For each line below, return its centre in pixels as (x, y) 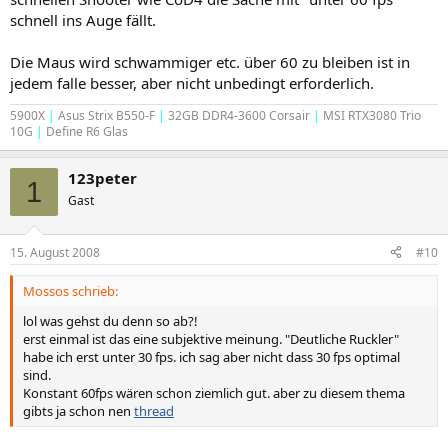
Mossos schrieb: (70, 290)
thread (154, 410)
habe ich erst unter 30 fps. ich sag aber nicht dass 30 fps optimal (211, 356)
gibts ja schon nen (78, 410)
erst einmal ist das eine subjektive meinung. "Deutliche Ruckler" (211, 338)
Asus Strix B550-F (105, 115)
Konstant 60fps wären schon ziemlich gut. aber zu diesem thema (214, 392)
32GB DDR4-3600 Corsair (239, 115)
